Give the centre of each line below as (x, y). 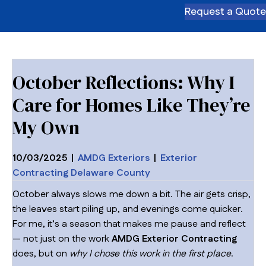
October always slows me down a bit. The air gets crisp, (132, 194)
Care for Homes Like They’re (131, 105)
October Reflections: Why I (123, 82)
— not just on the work (62, 239)
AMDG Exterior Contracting (174, 239)
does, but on (41, 254)
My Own (46, 127)
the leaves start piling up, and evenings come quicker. (128, 209)
